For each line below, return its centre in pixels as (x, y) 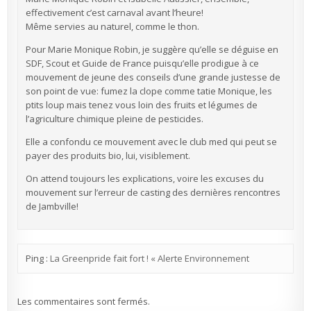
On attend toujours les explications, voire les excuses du (144, 178)
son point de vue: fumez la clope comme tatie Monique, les (149, 91)
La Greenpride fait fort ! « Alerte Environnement (149, 259)
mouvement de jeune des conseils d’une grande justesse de (153, 77)
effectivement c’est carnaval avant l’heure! (114, 12)
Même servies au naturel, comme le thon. (112, 26)
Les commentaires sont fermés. (84, 301)
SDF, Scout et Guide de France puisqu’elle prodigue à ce (142, 63)
